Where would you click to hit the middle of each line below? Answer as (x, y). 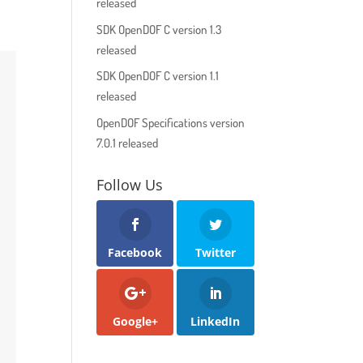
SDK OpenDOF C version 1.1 (158, 76)
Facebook (135, 252)
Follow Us (130, 184)
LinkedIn (216, 322)
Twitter (215, 252)
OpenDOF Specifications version (171, 122)
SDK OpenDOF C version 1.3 (159, 29)
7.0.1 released (128, 143)
